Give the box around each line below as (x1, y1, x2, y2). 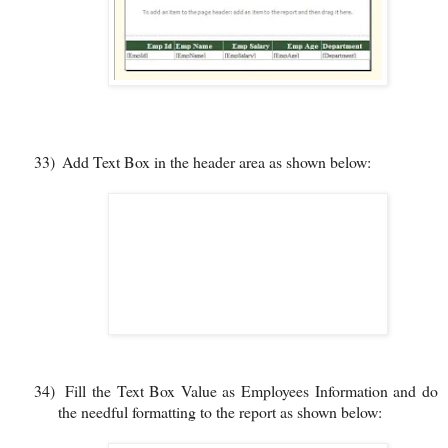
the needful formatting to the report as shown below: (58, 400, 382, 422)
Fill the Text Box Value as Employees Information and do (65, 379, 439, 401)
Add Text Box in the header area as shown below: (62, 150, 371, 172)
